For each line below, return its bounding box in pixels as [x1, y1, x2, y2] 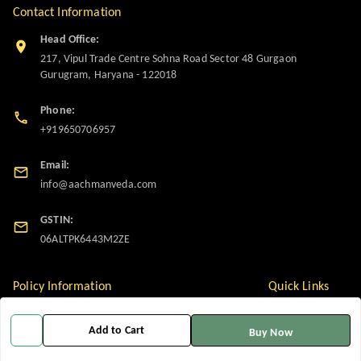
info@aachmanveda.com [40, 178, 157, 191]
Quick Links [268, 280, 330, 293]
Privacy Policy [37, 336, 100, 349]
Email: [40, 159, 70, 172]
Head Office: [40, 33, 100, 46]
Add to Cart [89, 324, 145, 337]
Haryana [93, 68, 134, 81]
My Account [293, 336, 348, 349]
